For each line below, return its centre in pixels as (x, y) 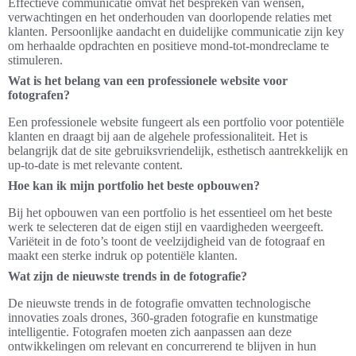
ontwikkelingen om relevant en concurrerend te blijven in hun (162, 346)
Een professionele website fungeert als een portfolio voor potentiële (176, 122)
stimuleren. (35, 60)
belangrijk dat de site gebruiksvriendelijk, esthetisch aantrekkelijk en (178, 151)
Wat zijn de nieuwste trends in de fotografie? (128, 277)
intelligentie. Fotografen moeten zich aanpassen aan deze (150, 332)
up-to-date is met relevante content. (95, 165)
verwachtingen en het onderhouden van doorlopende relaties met (170, 17)
